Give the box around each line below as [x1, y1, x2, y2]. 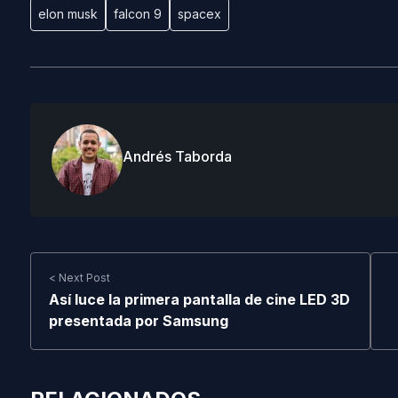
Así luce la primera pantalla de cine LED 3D [48, 291, 350, 308]
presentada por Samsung [48, 312, 228, 330]
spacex [177, 6, 221, 21]
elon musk [37, 6, 98, 21]
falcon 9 [113, 6, 162, 21]
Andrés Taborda [122, 147, 232, 165]
